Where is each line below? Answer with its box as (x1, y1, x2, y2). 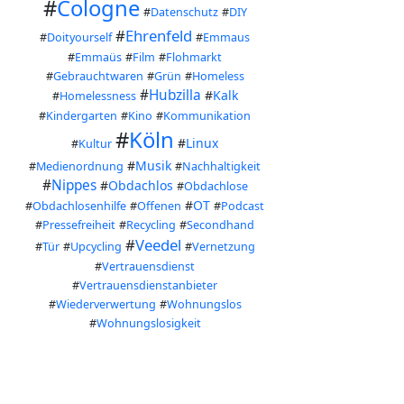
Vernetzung (191, 238, 255, 254)
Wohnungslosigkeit (96, 315, 201, 331)
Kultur (78, 135, 112, 151)
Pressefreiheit (42, 216, 115, 233)
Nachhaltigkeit (182, 158, 261, 174)
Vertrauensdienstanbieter (79, 277, 217, 293)
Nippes (50, 175, 96, 195)
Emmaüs (75, 49, 122, 65)
